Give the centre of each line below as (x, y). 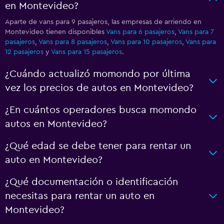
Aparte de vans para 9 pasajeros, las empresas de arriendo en (103, 22)
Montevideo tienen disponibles (55, 32)
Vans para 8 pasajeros (73, 42)
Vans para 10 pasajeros (146, 42)
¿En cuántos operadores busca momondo (101, 110)
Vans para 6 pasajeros (140, 32)
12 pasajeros (24, 52)
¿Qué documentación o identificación (91, 182)
